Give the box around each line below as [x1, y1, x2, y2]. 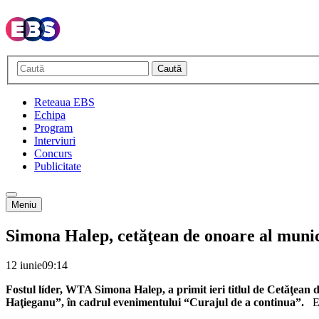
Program [34, 121, 73, 134]
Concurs [34, 147, 72, 159]
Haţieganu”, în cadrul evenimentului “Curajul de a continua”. [6, 296, 313, 309]
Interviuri [34, 134, 75, 147]
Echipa [34, 108, 66, 121]
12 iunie [6, 259, 42, 272]
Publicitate [34, 159, 81, 172]
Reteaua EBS [34, 95, 95, 108]
